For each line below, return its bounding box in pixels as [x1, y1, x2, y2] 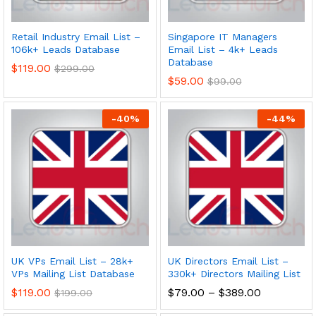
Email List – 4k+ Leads [167, 43, 278, 55]
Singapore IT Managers [167, 30, 277, 42]
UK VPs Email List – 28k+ [11, 255, 133, 267]
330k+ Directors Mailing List [167, 268, 300, 280]
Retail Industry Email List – [11, 30, 140, 42]
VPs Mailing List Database [11, 268, 135, 280]
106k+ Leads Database [11, 43, 120, 55]
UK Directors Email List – [167, 255, 288, 267]
